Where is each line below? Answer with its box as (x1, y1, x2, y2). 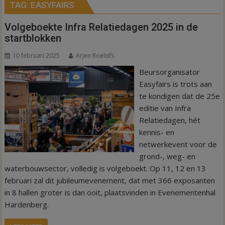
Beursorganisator (139, 67, 200, 77)
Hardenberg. (5, 199, 49, 209)
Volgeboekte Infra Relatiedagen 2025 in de (5, 21, 198, 33)
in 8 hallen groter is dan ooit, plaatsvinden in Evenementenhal (5, 187, 216, 197)
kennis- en (139, 127, 174, 137)
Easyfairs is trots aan (139, 79, 212, 89)
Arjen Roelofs (76, 51, 115, 60)
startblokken (5, 32, 62, 44)
